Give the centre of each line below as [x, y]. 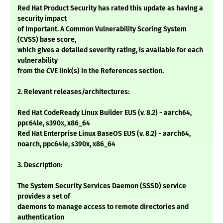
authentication [41, 218]
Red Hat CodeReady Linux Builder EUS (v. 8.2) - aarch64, [105, 113]
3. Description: [40, 165]
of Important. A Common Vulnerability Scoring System [102, 29]
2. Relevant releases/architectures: [73, 92]
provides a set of [44, 197]
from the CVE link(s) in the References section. [91, 71]
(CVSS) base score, [47, 40]
